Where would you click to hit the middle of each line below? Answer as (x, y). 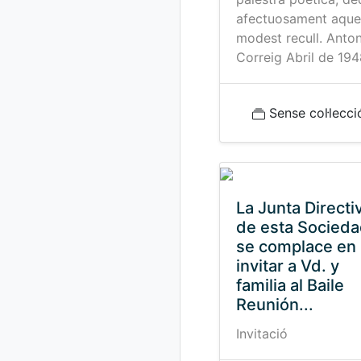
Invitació (262, 334)
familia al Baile (290, 285)
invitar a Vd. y (288, 266)
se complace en (296, 247)
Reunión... (275, 305)
